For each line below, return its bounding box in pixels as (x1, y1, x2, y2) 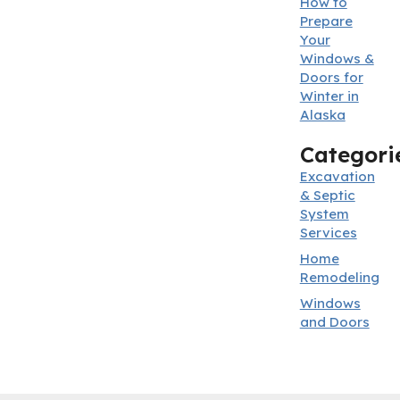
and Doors (299, 313, 370, 330)
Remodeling (299, 269, 379, 286)
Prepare (299, 12, 353, 29)
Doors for (299, 69, 363, 86)
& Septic (299, 187, 355, 204)
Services (299, 224, 357, 241)
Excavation (299, 168, 375, 185)
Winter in (299, 87, 359, 104)
